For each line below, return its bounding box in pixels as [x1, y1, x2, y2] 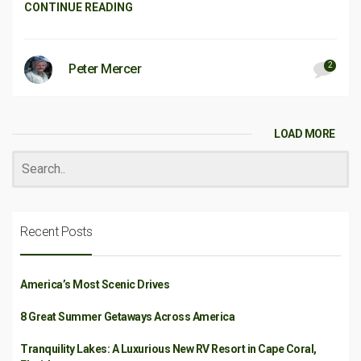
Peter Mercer [68, 61, 141, 77]
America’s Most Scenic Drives [20, 278, 169, 291]
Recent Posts [20, 224, 92, 239]
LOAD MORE [274, 127, 335, 140]
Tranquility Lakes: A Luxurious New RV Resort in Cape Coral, [20, 342, 317, 355]
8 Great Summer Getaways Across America [20, 310, 234, 323]
